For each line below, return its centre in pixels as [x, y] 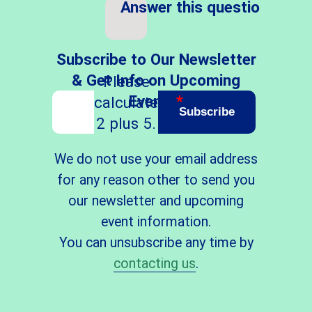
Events [153, 101]
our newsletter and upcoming [156, 201]
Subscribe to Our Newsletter [156, 59]
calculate [126, 102]
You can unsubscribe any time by [156, 242]
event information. [156, 221]
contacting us [155, 263]
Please [126, 81]
